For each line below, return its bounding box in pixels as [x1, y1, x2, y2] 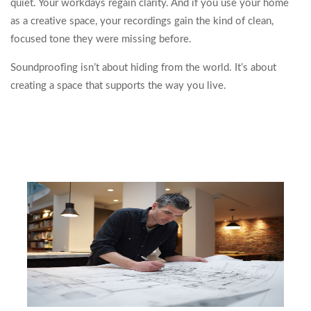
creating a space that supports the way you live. [10, 81, 226, 91]
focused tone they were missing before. [10, 34, 192, 44]
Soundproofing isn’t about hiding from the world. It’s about [10, 62, 276, 73]
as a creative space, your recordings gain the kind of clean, [10, 16, 274, 26]
